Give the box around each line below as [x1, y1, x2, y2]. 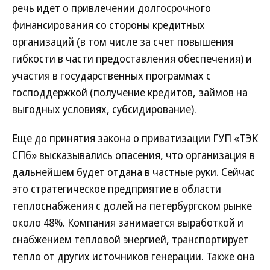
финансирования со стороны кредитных [12, 17, 205, 32]
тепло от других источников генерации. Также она [12, 249, 254, 263]
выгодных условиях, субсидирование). [12, 102, 196, 116]
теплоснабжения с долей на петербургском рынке [12, 198, 252, 213]
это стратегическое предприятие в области [12, 181, 221, 196]
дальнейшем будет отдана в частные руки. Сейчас [12, 165, 255, 179]
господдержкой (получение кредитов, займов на [12, 85, 248, 99]
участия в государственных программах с [12, 68, 211, 83]
